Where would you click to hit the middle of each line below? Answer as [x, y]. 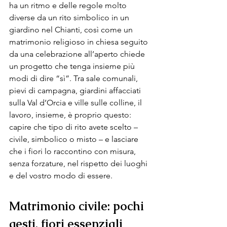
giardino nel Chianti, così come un [72, 30]
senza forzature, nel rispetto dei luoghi [79, 163]
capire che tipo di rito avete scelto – [74, 127]
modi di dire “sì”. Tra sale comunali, [74, 78]
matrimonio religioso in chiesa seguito [80, 42]
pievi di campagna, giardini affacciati [76, 90]
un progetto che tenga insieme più [73, 66]
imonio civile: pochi [92, 206]
